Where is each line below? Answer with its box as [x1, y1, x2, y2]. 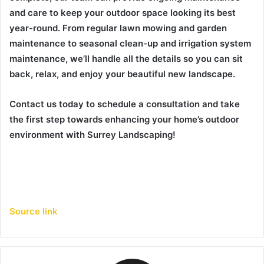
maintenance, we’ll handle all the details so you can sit [9, 52, 243, 64]
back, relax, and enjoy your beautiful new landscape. [9, 68, 235, 80]
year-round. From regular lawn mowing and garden [9, 22, 227, 34]
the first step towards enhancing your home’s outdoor [9, 113, 239, 125]
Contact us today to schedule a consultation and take [9, 98, 240, 110]
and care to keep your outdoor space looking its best [9, 6, 236, 18]
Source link [9, 205, 58, 217]
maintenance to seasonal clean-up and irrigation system [9, 37, 251, 49]
